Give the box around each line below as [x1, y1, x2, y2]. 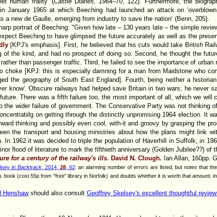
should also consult [29, 189, 87, 197]
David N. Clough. [109, 154, 162, 162]
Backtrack [17, 164, 42, 170]
